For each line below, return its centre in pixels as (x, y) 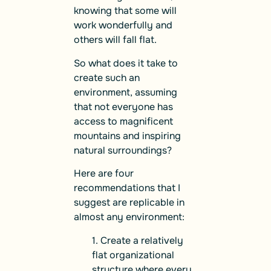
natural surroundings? (123, 150)
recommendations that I (127, 188)
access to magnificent (123, 121)
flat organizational (133, 255)
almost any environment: (129, 217)
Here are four (104, 174)
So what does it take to (126, 63)
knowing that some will (125, 11)
